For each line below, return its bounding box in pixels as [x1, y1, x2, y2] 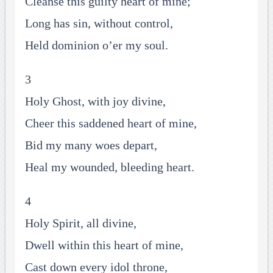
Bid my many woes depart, [24, 138, 157, 152]
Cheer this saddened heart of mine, [24, 116, 197, 130]
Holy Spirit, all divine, [24, 216, 136, 230]
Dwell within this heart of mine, [24, 238, 183, 252]
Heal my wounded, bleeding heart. [24, 160, 194, 174]
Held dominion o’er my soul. [24, 38, 168, 52]
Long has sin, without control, [24, 16, 173, 30]
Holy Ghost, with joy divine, [24, 94, 166, 108]
